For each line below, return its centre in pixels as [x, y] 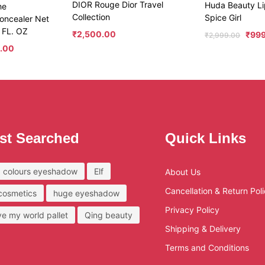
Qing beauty [108, 215]
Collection [91, 17]
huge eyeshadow [86, 193]
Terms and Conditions [207, 248]
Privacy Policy [193, 210]
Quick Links [206, 138]
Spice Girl [223, 17]
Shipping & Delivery [203, 229]
